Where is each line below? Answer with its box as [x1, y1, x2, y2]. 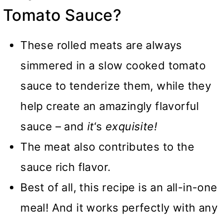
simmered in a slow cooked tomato [20, 58, 206, 72]
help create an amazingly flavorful [20, 99, 199, 112]
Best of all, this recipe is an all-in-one [20, 180, 218, 194]
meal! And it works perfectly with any [20, 201, 218, 214]
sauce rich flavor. [20, 160, 111, 173]
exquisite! [106, 119, 161, 133]
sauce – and [20, 119, 84, 133]
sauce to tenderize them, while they [20, 79, 212, 92]
